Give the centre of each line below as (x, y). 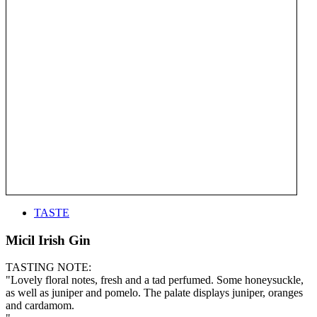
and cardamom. (40, 306)
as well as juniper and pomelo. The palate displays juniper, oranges (154, 293)
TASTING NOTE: (48, 267)
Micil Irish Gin (48, 240)
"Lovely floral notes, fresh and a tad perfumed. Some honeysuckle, (155, 280)
